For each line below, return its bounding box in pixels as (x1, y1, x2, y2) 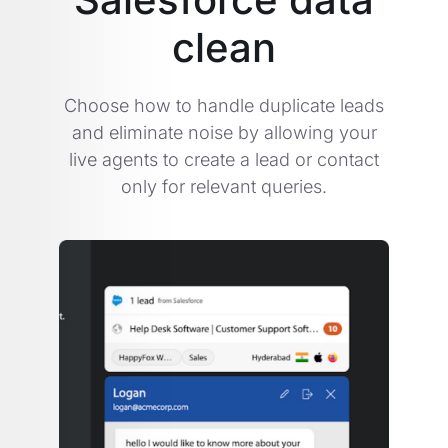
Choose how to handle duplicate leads (64, 95, 384, 117)
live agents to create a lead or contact (69, 149, 379, 171)
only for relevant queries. (121, 176, 327, 198)
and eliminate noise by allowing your (71, 122, 377, 144)
